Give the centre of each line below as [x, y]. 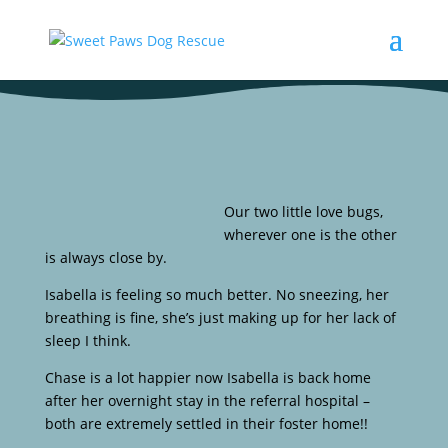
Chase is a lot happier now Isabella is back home [207, 377]
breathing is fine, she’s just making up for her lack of [220, 317]
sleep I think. [87, 340]
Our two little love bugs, [303, 211]
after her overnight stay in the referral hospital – [207, 400]
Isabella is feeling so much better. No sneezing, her [216, 294]
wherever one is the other [310, 234]
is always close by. [105, 257]
